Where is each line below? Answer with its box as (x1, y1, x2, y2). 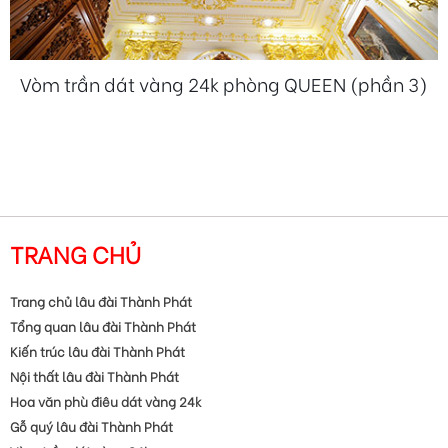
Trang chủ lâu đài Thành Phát (10, 290, 192, 310)
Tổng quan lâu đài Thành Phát (10, 315, 196, 335)
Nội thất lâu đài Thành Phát (10, 365, 179, 385)
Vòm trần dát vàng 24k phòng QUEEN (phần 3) (20, 69, 428, 97)
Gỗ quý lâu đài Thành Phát (10, 415, 173, 435)
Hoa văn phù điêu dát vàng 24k (10, 390, 202, 410)
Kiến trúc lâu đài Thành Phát (10, 340, 185, 360)
